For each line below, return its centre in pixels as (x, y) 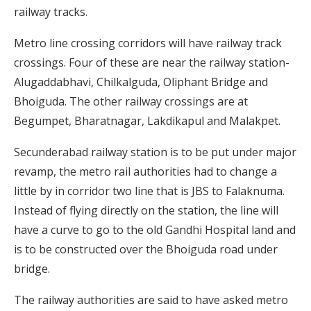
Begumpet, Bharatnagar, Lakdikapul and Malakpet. (147, 121)
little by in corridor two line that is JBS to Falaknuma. (149, 191)
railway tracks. (51, 12)
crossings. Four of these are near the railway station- (152, 63)
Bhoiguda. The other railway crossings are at (131, 102)
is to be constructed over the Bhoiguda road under (146, 250)
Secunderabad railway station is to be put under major (155, 152)
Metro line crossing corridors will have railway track (148, 43)
